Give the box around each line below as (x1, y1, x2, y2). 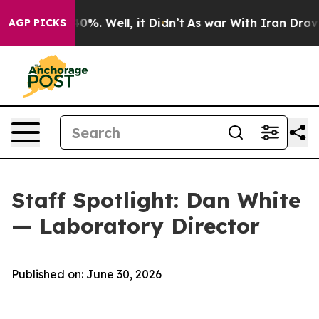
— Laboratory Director (11, 212, 260, 239)
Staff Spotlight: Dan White (11, 187, 300, 214)
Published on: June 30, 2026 (11, 267, 162, 281)
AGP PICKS (9, 16, 66, 29)
